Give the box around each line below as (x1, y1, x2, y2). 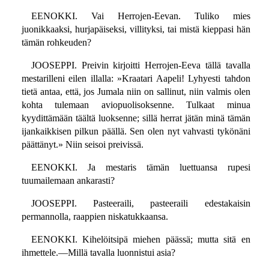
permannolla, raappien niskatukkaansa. (21, 211, 168, 222)
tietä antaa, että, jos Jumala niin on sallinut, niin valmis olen (21, 86, 250, 97)
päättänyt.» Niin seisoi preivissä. (21, 139, 144, 150)
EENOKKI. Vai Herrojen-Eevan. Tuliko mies (31, 11, 250, 22)
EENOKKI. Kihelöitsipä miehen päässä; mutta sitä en (31, 234, 250, 245)
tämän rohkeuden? (21, 37, 91, 48)
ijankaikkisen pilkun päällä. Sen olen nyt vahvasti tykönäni (21, 126, 250, 137)
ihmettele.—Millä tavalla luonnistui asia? (21, 247, 175, 258)
